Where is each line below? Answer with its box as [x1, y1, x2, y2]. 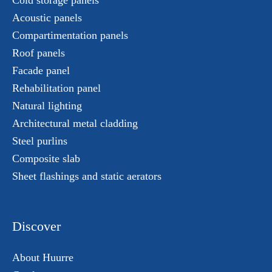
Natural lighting [12, 100, 82, 112]
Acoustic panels [12, 12, 82, 24]
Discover [12, 219, 61, 234]
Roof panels [12, 47, 65, 59]
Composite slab [12, 152, 80, 165]
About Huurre [12, 251, 73, 263]
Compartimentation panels [12, 29, 128, 41]
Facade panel [12, 64, 70, 76]
